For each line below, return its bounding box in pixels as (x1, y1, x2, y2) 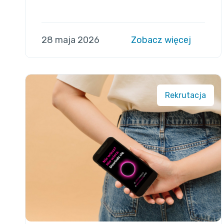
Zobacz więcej (131, 34, 193, 46)
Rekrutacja (165, 90, 206, 100)
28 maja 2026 (41, 34, 99, 46)
